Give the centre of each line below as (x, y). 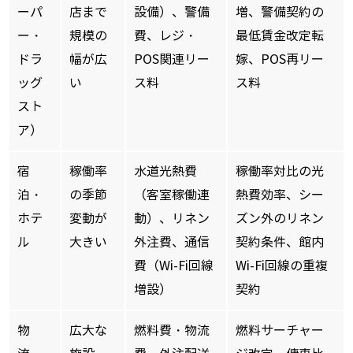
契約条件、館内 (280, 243)
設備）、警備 (172, 13)
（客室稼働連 (172, 195)
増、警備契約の (280, 13)
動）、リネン (172, 219)
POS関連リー (172, 60)
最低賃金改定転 (280, 36)
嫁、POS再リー (280, 60)
